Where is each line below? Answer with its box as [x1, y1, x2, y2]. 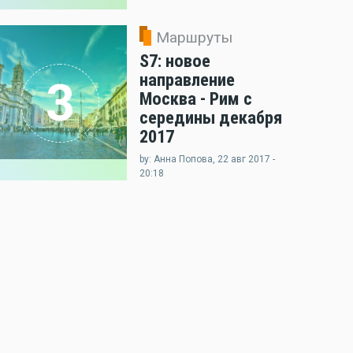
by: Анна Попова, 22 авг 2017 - [139, 154, 275, 165]
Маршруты [156, 28, 232, 47]
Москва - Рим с [139, 88, 252, 110]
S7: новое [139, 50, 210, 72]
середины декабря [139, 107, 282, 128]
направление [139, 69, 235, 91]
